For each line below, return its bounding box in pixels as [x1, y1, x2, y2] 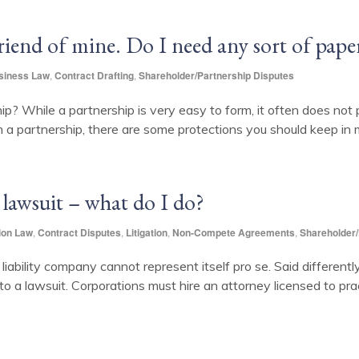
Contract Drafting [54, 67, 134, 83]
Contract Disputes [38, 224, 121, 240]
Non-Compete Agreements [172, 224, 295, 240]
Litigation [126, 224, 167, 240]
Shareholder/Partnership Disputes [139, 67, 294, 83]
